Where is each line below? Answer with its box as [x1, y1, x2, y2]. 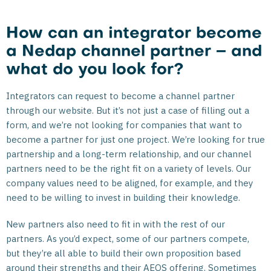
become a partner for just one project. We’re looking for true [6, 134, 265, 146]
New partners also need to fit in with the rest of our [6, 218, 225, 230]
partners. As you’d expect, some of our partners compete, [6, 233, 249, 245]
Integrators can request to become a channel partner [6, 90, 235, 102]
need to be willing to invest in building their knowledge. [6, 192, 240, 204]
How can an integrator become [6, 27, 262, 42]
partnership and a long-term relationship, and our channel [6, 148, 252, 160]
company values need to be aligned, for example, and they [6, 177, 253, 189]
